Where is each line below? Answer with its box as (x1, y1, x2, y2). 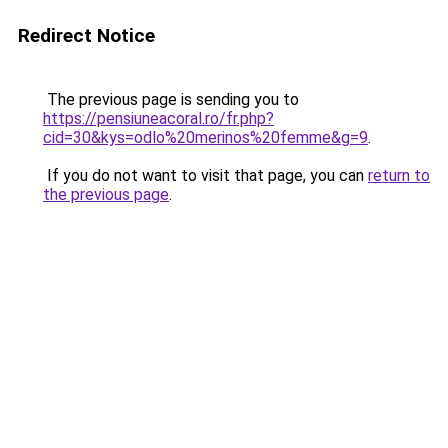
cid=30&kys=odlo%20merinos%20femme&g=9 (43, 128, 368, 147)
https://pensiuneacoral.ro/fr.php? (43, 109, 274, 128)
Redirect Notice (18, 24, 155, 47)
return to (368, 166, 430, 185)
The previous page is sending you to (43, 90, 299, 109)
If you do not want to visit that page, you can (43, 166, 368, 185)
